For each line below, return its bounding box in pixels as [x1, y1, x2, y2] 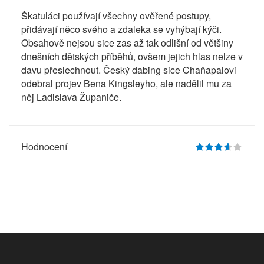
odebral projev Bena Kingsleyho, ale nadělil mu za [21, 77, 232, 90]
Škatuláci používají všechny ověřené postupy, [21, 9, 211, 22]
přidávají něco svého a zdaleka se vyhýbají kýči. [21, 22, 222, 36]
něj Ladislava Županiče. [21, 90, 121, 104]
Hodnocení [21, 140, 67, 153]
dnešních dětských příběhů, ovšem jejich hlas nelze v [21, 49, 243, 63]
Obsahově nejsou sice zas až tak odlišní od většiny [21, 36, 233, 49]
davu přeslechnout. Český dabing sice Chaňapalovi [21, 63, 236, 77]
